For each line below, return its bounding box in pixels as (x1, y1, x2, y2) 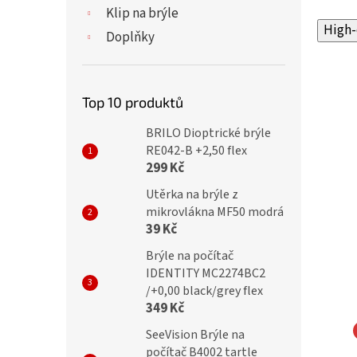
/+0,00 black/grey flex (146, 282, 263, 300)
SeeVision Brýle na (146, 326, 245, 343)
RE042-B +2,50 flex (146, 142, 247, 159)
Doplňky (106, 28, 155, 47)
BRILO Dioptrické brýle (146, 124, 271, 142)
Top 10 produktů (82, 93, 183, 111)
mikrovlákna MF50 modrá (146, 203, 284, 221)
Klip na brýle (106, 4, 178, 23)
